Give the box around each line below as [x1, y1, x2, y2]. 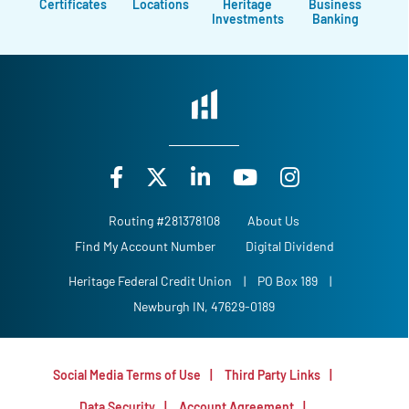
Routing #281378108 [109, 213, 220, 229]
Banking [311, 10, 359, 26]
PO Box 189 [254, 273, 320, 289]
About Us [247, 213, 299, 229]
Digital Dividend [245, 238, 334, 255]
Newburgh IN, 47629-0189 [133, 299, 275, 315]
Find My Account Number [74, 238, 215, 255]
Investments [211, 10, 284, 26]
